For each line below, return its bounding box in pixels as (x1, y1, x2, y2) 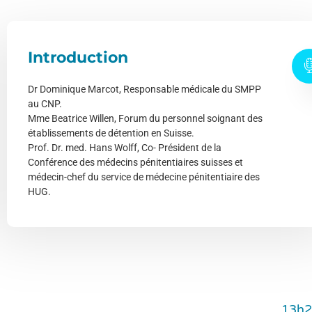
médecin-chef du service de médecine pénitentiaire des (28, 171, 260, 182)
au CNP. (28, 97, 62, 109)
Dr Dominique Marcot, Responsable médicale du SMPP (28, 83, 261, 95)
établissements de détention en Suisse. (28, 127, 194, 139)
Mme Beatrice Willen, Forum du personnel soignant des (28, 112, 263, 124)
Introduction (28, 47, 128, 67)
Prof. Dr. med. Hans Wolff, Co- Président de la (28, 141, 221, 153)
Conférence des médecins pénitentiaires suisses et (28, 156, 243, 168)
